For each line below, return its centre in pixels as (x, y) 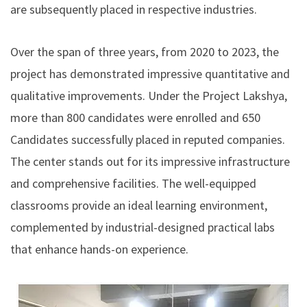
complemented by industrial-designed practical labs (143, 227)
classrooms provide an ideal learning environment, (139, 205)
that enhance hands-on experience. (99, 249)
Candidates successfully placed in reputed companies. (148, 139)
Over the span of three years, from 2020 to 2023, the (145, 51)
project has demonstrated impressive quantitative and (150, 73)
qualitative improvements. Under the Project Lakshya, (150, 95)
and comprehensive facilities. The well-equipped (133, 183)
